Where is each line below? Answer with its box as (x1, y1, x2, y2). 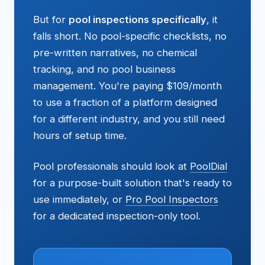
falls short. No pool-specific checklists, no (33, 30, 227, 42)
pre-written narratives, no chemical (33, 47, 197, 59)
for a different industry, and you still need (33, 113, 225, 125)
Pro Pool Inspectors (125, 193, 218, 205)
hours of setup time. (33, 130, 127, 141)
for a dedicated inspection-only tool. (33, 210, 201, 222)
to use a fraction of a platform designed (33, 96, 217, 108)
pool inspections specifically (69, 14, 206, 25)
